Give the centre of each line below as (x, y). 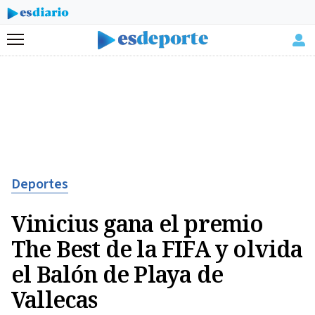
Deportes (40, 184)
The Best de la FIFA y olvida (157, 249)
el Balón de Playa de (117, 274)
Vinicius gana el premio (137, 223)
